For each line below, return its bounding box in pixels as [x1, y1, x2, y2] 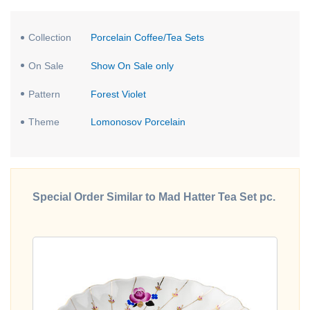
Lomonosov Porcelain [90, 116, 185, 128]
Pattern [28, 88, 61, 100]
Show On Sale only [90, 60, 174, 71]
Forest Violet [90, 88, 146, 100]
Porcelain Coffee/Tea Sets [90, 32, 204, 44]
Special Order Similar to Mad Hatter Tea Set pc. [33, 191, 275, 203]
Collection [28, 32, 72, 44]
